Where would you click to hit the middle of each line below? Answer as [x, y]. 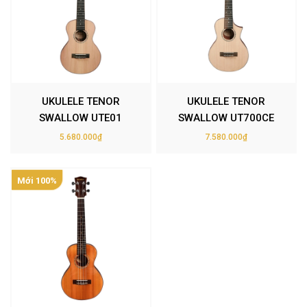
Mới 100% [37, 181]
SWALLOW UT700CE [226, 118]
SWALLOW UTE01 [81, 118]
